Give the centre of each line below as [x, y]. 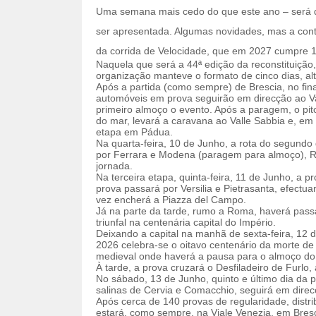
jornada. [114, 166]
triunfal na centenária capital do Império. [186, 222]
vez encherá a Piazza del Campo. [171, 200]
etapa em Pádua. [134, 132]
